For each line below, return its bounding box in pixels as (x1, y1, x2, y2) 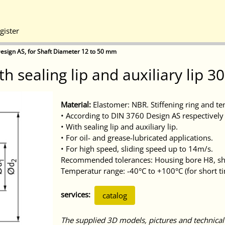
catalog (102, 190, 128, 200)
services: (61, 189, 91, 199)
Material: (61, 99, 91, 109)
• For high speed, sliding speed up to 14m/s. (61, 143, 213, 154)
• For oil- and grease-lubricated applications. (61, 132, 213, 143)
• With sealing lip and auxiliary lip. (61, 121, 178, 132)
